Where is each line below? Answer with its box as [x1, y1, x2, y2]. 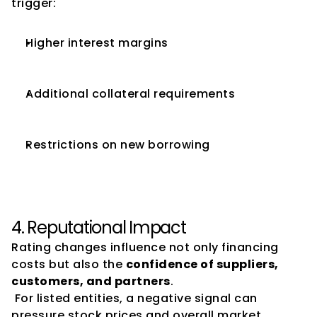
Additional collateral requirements [25, 86, 235, 102]
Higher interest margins [25, 35, 168, 51]
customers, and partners [11, 273, 171, 289]
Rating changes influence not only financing [11, 239, 279, 255]
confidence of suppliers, [125, 256, 279, 272]
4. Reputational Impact [11, 216, 186, 239]
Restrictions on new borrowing [25, 137, 210, 153]
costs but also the [11, 256, 126, 272]
